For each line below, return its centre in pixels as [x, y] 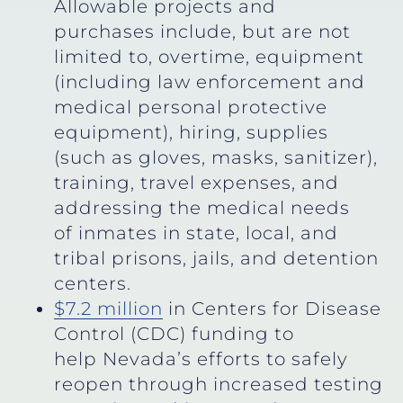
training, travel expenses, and [197, 182]
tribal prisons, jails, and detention [216, 258]
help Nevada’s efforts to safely [201, 358]
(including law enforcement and [210, 81]
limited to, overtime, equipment [209, 56]
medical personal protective [191, 107]
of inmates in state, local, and [196, 233]
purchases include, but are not [202, 31]
